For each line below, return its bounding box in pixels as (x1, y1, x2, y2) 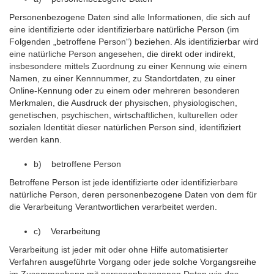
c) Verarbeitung (34, 226, 100, 236)
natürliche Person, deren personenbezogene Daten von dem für (9, 190, 257, 199)
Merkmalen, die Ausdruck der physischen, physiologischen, (9, 98, 237, 108)
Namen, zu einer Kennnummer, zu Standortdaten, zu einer (9, 73, 235, 83)
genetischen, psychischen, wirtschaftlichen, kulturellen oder (9, 110, 238, 120)
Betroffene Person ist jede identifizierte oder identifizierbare (9, 177, 238, 187)
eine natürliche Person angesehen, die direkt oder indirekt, (9, 49, 235, 59)
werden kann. (9, 135, 62, 144)
